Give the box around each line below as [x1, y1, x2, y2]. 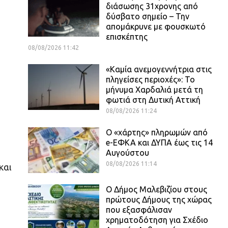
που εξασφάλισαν [106, 205, 172, 214]
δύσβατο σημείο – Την [106, 11, 189, 21]
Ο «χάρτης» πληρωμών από [106, 127, 208, 137]
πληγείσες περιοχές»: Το [106, 74, 195, 84]
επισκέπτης [106, 32, 148, 41]
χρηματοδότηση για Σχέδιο [106, 215, 208, 224]
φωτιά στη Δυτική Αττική [106, 95, 201, 104]
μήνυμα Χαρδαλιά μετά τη [106, 84, 203, 94]
